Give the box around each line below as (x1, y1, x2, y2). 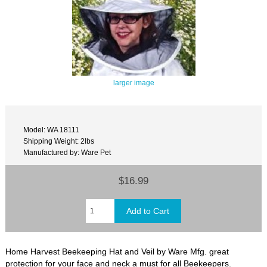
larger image (113, 78, 154, 86)
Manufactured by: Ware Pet (23, 148, 111, 157)
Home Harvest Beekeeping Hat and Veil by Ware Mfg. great (5, 247, 229, 257)
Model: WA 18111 (23, 126, 80, 134)
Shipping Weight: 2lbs (23, 137, 95, 145)
